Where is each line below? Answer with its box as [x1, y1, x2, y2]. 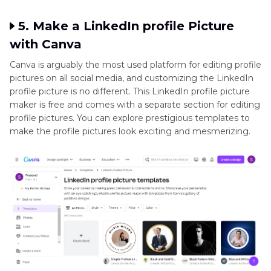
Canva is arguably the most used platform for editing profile [10, 59, 261, 71]
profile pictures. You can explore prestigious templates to [10, 113, 250, 124]
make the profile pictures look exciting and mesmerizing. [10, 126, 250, 137]
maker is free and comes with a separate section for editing [10, 99, 260, 111]
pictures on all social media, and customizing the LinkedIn [10, 73, 253, 84]
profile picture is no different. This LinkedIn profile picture [10, 86, 250, 97]
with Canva [10, 37, 82, 52]
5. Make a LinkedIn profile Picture [18, 19, 234, 34]
